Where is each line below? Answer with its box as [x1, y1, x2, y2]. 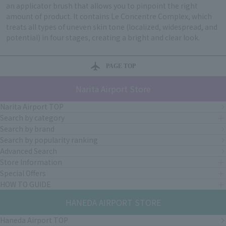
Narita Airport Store [75, 83, 151, 95]
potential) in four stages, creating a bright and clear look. [6, 32, 200, 43]
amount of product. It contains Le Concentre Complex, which [6, 11, 212, 22]
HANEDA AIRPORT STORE [65, 196, 161, 209]
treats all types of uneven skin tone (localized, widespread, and [6, 22, 217, 32]
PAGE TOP [105, 63, 136, 70]
